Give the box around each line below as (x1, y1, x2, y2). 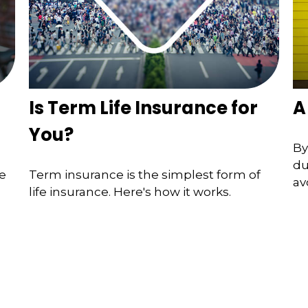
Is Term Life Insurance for (29, 96, 258, 121)
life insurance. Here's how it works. (29, 184, 232, 199)
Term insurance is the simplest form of (29, 167, 261, 181)
